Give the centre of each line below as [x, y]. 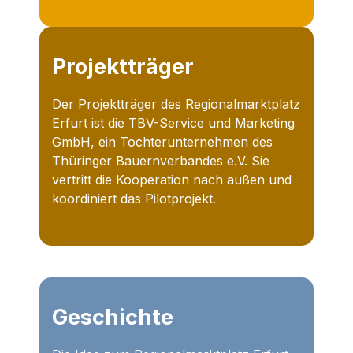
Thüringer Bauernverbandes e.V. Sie [161, 161]
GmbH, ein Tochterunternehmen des [162, 142]
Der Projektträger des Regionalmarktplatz [176, 104]
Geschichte [113, 318]
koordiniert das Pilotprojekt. [134, 199]
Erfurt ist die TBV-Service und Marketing [173, 123]
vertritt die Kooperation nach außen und [172, 180]
